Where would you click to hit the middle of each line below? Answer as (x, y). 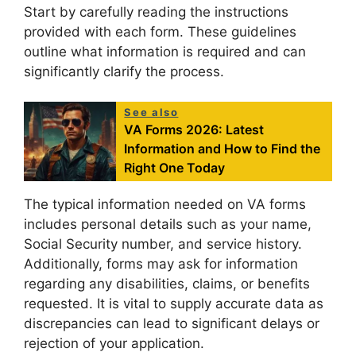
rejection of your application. (114, 344)
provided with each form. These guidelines (160, 31)
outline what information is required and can (165, 51)
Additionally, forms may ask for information (161, 264)
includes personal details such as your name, (168, 224)
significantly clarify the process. (124, 71)
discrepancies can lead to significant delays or (172, 324)
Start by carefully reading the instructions (156, 12)
